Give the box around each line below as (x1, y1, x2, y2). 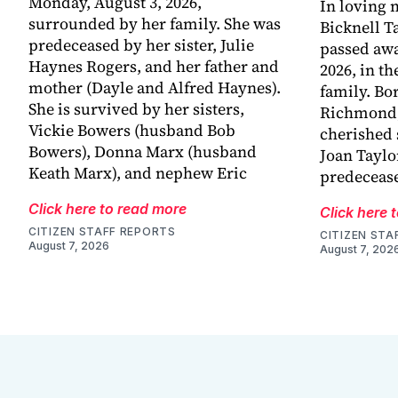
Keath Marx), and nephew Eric (28, 162, 247, 185)
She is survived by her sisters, (28, 98, 244, 121)
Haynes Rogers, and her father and (28, 55, 279, 78)
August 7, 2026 (28, 239, 109, 253)
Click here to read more (28, 200, 187, 219)
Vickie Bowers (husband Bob (28, 119, 235, 142)
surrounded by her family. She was (28, 12, 281, 36)
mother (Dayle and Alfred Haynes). (28, 76, 281, 99)
